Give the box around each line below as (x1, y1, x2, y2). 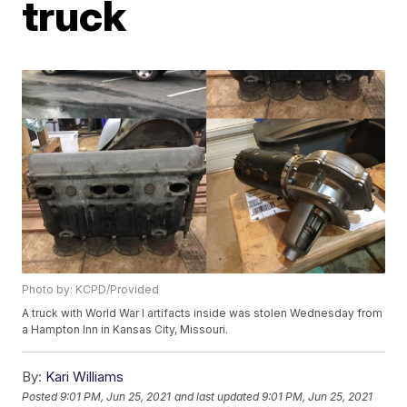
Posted (22, 389, 61, 403)
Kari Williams (45, 368, 124, 386)
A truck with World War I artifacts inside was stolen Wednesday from (22, 306, 383, 321)
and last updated (174, 389, 260, 403)
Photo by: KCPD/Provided (22, 283, 160, 297)
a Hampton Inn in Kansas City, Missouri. (22, 323, 229, 337)
